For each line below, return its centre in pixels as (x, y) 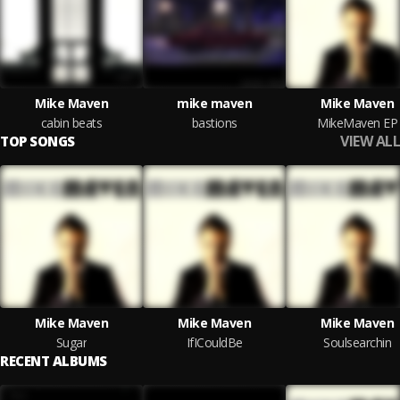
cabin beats (71, 123)
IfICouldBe (214, 342)
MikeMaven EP (357, 123)
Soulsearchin (357, 342)
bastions (214, 123)
